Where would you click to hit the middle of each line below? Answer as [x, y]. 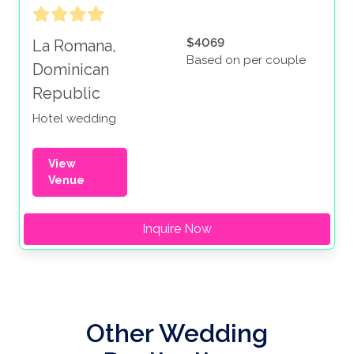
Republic [66, 94]
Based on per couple [246, 60]
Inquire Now [177, 229]
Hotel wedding [74, 119]
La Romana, [74, 46]
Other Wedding [177, 333]
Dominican [71, 70]
